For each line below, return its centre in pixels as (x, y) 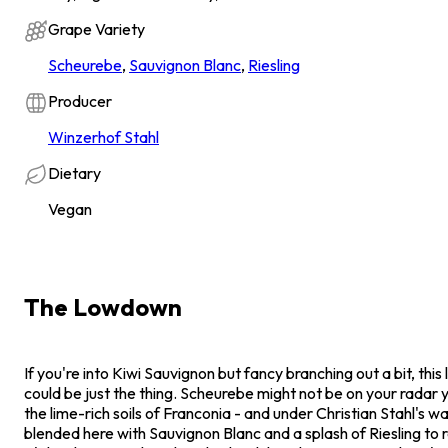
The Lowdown (103, 306)
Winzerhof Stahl (103, 136)
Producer (80, 100)
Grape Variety (96, 28)
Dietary (74, 172)
